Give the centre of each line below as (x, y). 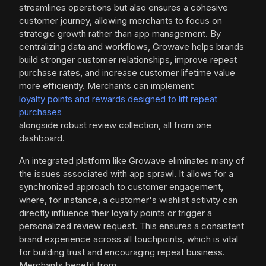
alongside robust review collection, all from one (115, 125)
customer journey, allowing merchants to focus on (121, 21)
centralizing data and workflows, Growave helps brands (132, 47)
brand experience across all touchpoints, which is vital (129, 239)
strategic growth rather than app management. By (120, 34)
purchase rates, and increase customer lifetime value (127, 73)
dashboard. (42, 138)
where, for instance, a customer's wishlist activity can (128, 200)
